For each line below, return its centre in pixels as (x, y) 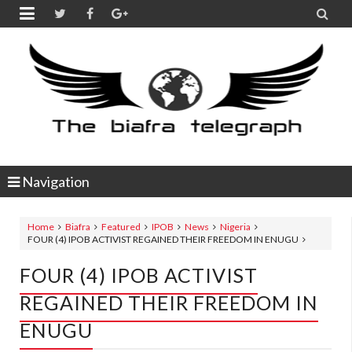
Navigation (55, 181)
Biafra (78, 227)
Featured (121, 227)
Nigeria (235, 227)
